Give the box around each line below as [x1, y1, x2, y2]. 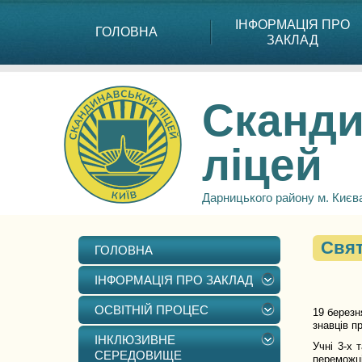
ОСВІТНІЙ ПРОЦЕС [95, 303, 208, 317]
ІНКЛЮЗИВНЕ [95, 333, 175, 347]
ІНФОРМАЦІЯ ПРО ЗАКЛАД [95, 273, 253, 287]
